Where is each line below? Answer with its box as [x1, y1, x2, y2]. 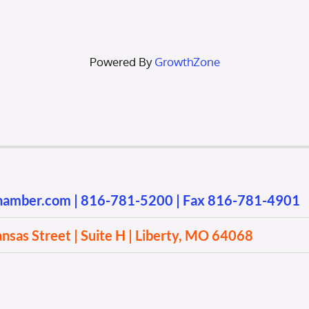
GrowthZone [154, 54, 220, 70]
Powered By [89, 54, 154, 70]
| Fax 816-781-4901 [172, 192, 300, 209]
